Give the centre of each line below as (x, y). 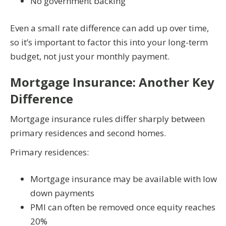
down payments (62, 193)
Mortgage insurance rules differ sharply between (107, 119)
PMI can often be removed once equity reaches (123, 207)
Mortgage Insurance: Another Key (112, 82)
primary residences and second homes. (88, 133)
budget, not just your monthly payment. (90, 56)
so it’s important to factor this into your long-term (109, 42)
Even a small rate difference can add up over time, (109, 28)
